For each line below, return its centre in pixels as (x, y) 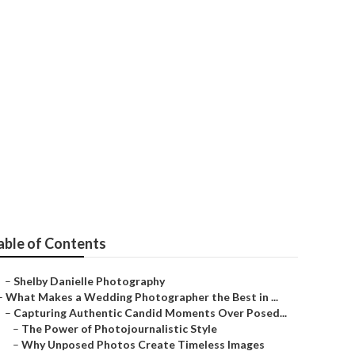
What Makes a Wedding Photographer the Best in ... (142, 297)
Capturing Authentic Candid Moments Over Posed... (150, 313)
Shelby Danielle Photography (89, 281)
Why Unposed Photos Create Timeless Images (143, 344)
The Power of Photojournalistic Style (119, 328)
